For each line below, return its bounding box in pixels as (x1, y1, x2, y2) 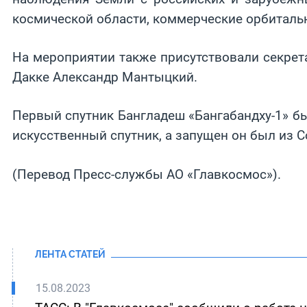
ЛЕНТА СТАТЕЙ (35, 248, 106, 260)
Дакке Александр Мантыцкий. (12, 69, 197, 86)
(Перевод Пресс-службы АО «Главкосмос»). (12, 166, 281, 182)
